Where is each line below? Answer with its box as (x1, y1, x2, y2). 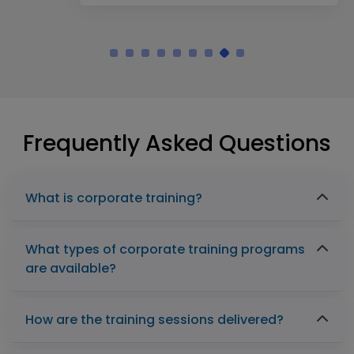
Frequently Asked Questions (23, 128, 331, 160)
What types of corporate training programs (25, 240, 305, 259)
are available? (25, 259, 116, 278)
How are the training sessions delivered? (25, 311, 284, 330)
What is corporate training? (25, 189, 202, 208)
